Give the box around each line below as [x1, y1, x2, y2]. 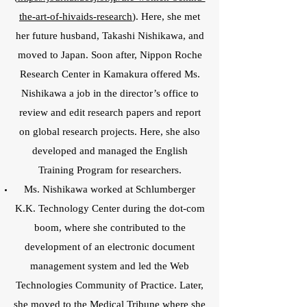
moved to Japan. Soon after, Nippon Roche [17, 50, 202, 61]
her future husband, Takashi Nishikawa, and [15, 31, 204, 42]
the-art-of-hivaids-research [19, 12, 132, 23]
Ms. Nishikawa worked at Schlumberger [24, 184, 195, 195]
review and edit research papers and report [19, 108, 201, 119]
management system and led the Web [30, 261, 189, 272]
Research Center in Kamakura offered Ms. [19, 69, 200, 80]
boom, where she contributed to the [34, 223, 186, 234]
